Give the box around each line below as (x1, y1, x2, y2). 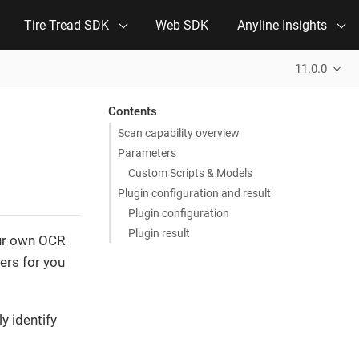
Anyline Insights (237, 18, 327, 33)
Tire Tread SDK (24, 18, 109, 33)
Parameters (117, 146, 176, 159)
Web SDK (155, 18, 208, 33)
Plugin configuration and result (117, 186, 271, 200)
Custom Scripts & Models (128, 166, 253, 179)
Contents (108, 103, 158, 119)
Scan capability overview (117, 126, 240, 139)
